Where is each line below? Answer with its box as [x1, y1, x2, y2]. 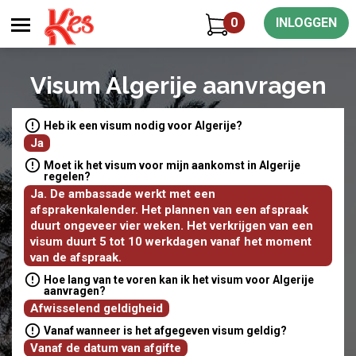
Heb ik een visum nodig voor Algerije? [44, 119, 242, 132]
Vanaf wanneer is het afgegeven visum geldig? [44, 324, 287, 337]
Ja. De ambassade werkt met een [30, 187, 215, 201]
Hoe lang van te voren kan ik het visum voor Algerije [44, 273, 314, 286]
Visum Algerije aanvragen [29, 72, 327, 99]
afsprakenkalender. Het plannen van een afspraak [30, 203, 308, 217]
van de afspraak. [30, 250, 122, 265]
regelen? [44, 170, 91, 183]
